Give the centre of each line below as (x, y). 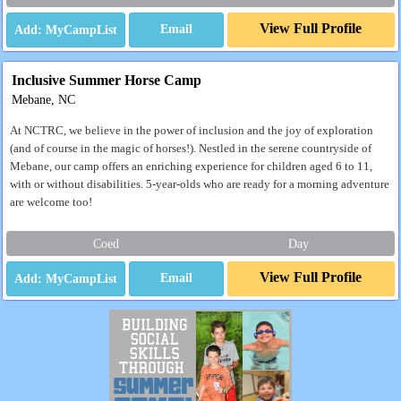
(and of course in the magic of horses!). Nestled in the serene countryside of (191, 149)
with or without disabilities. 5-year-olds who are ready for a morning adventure (200, 184)
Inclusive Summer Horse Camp (107, 80)
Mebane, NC (43, 99)
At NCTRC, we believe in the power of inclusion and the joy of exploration (192, 131)
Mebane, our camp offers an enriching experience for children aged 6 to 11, (191, 166)
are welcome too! (51, 202)
